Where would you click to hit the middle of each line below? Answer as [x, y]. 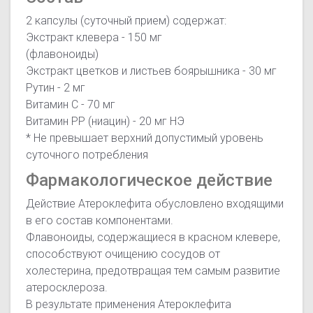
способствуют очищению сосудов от [123, 254]
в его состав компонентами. [100, 221]
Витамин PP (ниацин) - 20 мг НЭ [105, 122]
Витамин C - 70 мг [71, 105]
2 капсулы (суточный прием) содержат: [126, 21]
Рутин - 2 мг [56, 88]
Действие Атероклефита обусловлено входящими [155, 204]
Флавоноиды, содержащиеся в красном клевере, [153, 238]
